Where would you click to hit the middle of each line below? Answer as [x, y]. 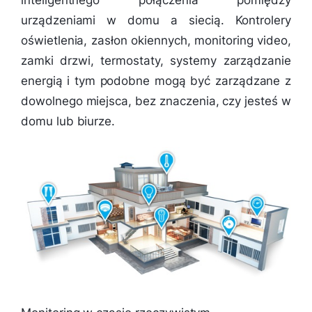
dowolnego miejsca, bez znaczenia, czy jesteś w [156, 101]
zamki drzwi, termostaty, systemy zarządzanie [156, 60]
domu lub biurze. [68, 121]
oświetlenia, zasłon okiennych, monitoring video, [156, 40]
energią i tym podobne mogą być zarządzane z [156, 80]
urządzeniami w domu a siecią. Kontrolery [156, 20]
